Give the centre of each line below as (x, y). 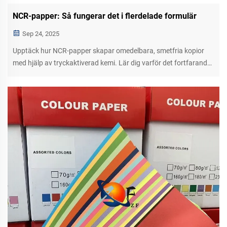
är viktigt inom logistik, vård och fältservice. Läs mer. (94, 75)
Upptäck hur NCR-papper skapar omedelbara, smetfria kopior (108, 51)
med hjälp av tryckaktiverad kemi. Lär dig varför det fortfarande (112, 63)
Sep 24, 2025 (40, 34)
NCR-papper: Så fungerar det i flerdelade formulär (105, 16)
